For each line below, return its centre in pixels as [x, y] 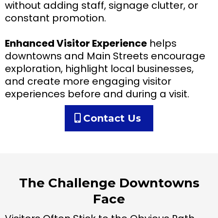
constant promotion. [55, 18]
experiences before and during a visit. [97, 94]
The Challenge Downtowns [109, 183]
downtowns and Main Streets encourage [105, 56]
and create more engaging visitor [88, 81]
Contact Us [112, 118]
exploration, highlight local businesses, [99, 68]
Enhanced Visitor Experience [76, 43]
